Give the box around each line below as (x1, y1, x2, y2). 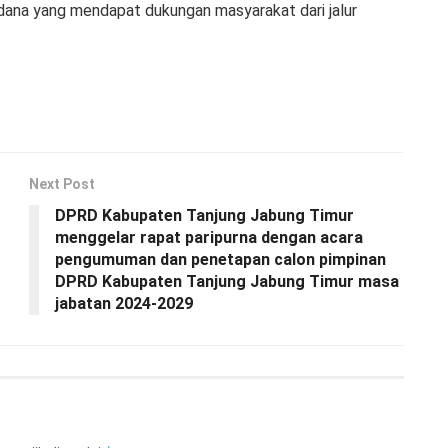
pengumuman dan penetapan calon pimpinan (55, 249, 386, 269)
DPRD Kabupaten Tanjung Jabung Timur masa (55, 271, 399, 291)
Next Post (29, 175, 95, 192)
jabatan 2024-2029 (55, 293, 193, 313)
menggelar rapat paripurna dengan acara (55, 227, 363, 247)
